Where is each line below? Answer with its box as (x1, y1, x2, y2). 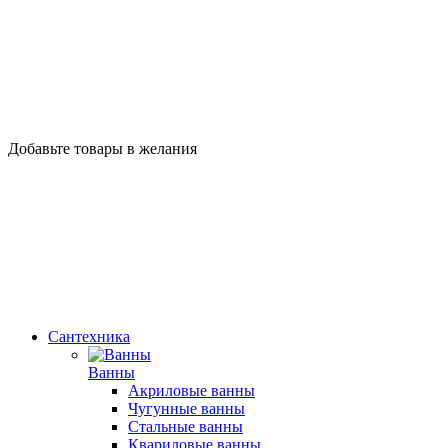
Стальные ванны (128, 418, 243, 435)
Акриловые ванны (128, 382, 255, 399)
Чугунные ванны (128, 400, 245, 417)
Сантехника (48, 328, 130, 345)
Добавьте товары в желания (8, 140, 197, 157)
